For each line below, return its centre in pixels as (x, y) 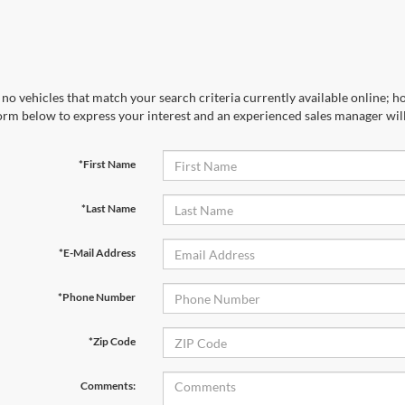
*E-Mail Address (97, 253)
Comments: (108, 386)
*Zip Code (112, 341)
